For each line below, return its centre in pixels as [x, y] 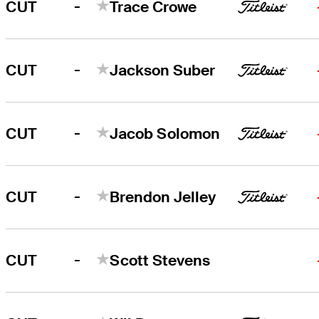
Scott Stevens [160, 260]
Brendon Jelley [163, 197]
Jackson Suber [163, 70]
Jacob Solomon [165, 133]
